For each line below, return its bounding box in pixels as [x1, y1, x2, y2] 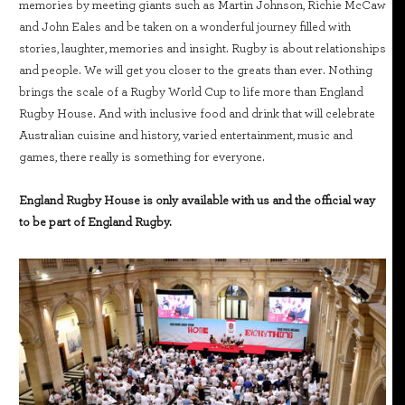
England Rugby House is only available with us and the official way [19, 193, 375, 207]
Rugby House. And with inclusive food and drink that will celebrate [19, 107, 375, 120]
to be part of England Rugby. [19, 215, 172, 229]
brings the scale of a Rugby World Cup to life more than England [19, 85, 363, 99]
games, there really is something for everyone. [19, 150, 265, 164]
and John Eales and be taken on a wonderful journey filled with [19, 20, 351, 33]
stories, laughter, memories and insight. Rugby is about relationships [19, 42, 386, 55]
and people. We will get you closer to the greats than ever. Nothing [19, 63, 372, 77]
